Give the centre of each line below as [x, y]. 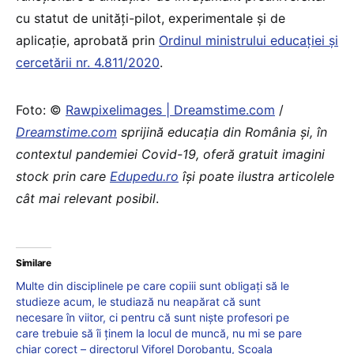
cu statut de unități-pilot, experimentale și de [151, 18]
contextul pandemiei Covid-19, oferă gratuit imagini [170, 154]
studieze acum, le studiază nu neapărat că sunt [138, 301]
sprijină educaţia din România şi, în [222, 132]
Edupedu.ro [144, 176]
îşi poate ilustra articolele [256, 176]
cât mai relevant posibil [86, 198]
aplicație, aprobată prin [87, 40]
